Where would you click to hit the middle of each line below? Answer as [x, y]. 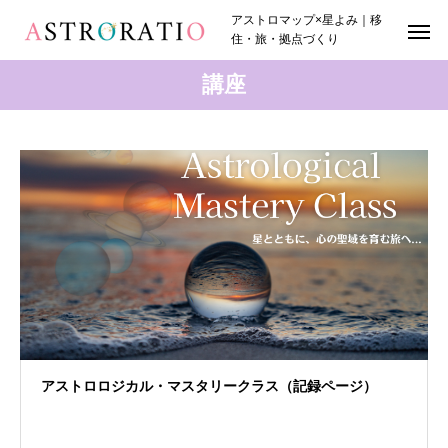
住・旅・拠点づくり [285, 39]
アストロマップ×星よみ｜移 [306, 20]
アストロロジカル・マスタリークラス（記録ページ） [209, 386]
